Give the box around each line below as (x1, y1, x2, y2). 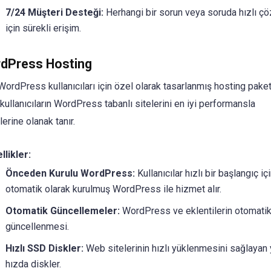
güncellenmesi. (5, 221, 69, 233)
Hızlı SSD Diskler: (5, 243, 83, 255)
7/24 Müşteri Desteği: (5, 6, 103, 18)
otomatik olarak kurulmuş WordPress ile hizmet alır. (5, 183, 221, 195)
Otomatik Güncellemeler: (5, 205, 120, 217)
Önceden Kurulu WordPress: (5, 168, 135, 180)
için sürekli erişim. (5, 22, 81, 34)
